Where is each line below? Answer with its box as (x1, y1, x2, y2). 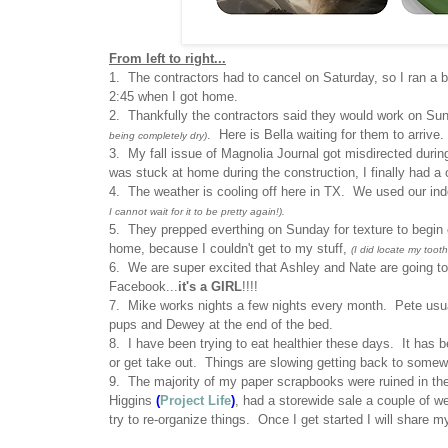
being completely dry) (109, 130, 207, 142)
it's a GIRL (178, 279, 242, 295)
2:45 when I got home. (109, 89, 238, 105)
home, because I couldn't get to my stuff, (109, 241, 351, 257)
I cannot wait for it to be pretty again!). (109, 206, 285, 218)
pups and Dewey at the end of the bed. (109, 317, 349, 333)
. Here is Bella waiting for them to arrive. (207, 127, 444, 143)
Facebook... (109, 279, 178, 295)
